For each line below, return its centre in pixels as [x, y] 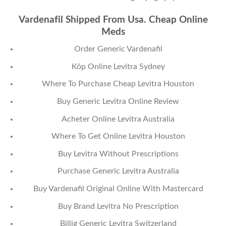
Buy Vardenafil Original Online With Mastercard [118, 188]
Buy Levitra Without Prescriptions [118, 154]
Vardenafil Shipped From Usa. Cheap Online [113, 20]
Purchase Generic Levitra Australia [118, 171]
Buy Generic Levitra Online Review [118, 101]
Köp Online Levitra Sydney [118, 66]
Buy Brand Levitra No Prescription [118, 206]
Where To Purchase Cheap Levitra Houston [118, 84]
